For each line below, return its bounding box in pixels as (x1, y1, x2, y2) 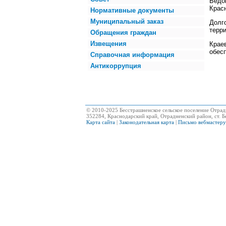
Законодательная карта (119, 119, 174, 125)
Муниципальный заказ (90, 18, 163, 25)
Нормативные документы (90, 7, 174, 14)
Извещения (90, 40, 127, 47)
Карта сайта (86, 119, 115, 125)
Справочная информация (90, 51, 175, 59)
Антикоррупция (90, 62, 141, 70)
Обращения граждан (90, 29, 156, 36)
